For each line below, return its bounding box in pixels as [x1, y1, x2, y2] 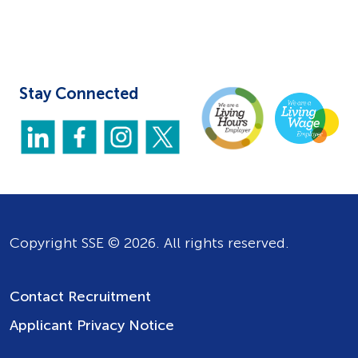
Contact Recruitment [10, 287, 151, 305]
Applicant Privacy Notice [10, 316, 174, 334]
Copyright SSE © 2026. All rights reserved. [10, 233, 289, 252]
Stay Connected [19, 83, 138, 103]
